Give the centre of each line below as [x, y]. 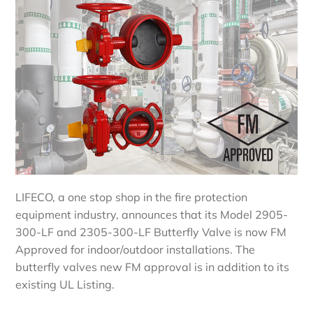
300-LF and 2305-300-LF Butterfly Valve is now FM [151, 232]
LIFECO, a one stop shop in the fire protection [132, 197]
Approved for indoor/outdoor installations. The [136, 250]
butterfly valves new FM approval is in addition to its [153, 267]
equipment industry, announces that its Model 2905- [152, 215]
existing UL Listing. [65, 285]
